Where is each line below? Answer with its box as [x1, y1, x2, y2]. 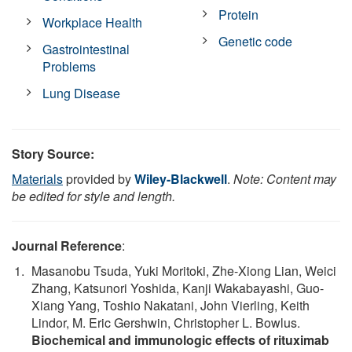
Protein [218, 5, 259, 24]
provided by [63, 169, 134, 188]
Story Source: [12, 144, 94, 163]
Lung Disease [42, 83, 121, 102]
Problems [42, 57, 97, 75]
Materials [12, 169, 63, 188]
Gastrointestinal [42, 39, 130, 58]
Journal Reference [12, 236, 122, 255]
